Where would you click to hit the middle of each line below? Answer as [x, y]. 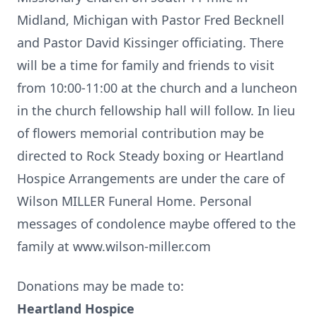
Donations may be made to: [100, 286]
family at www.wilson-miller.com [114, 246]
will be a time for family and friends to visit [146, 65]
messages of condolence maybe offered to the [156, 224]
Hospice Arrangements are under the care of [151, 178]
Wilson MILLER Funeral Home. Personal [134, 201]
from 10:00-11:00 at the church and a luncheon [157, 88]
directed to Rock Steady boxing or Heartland [150, 156]
